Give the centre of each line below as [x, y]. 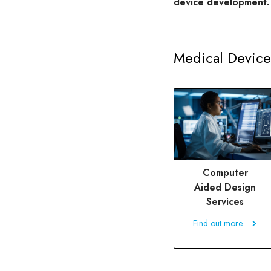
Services [225, 202]
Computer [225, 173]
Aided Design [225, 188]
